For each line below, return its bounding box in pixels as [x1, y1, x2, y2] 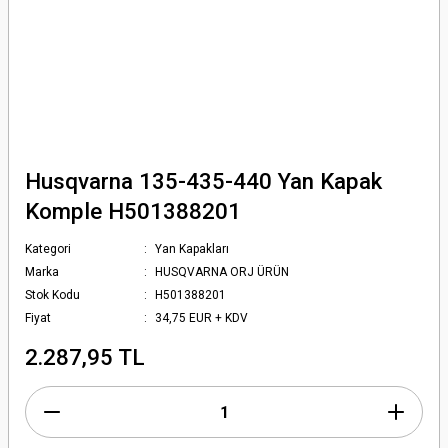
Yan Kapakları [155, 242, 230, 256]
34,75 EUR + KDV [155, 311, 249, 325]
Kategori [25, 242, 71, 256]
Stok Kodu [25, 288, 80, 302]
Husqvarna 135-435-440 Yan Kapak [25, 168, 382, 194]
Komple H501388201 [25, 198, 241, 224]
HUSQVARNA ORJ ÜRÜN [155, 265, 290, 279]
